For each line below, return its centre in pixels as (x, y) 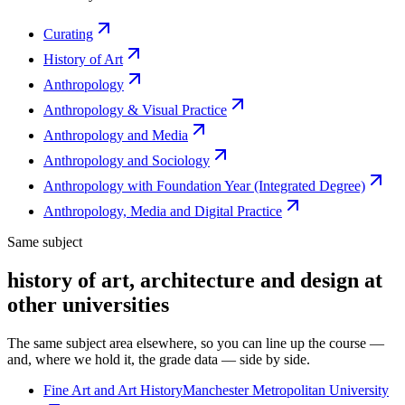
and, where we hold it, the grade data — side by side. (159, 360)
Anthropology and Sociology (127, 161)
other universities (88, 305)
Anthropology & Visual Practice (135, 110)
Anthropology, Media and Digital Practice (163, 212)
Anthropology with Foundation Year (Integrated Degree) (204, 186)
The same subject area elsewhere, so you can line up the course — (196, 344)
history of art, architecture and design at (195, 281)
